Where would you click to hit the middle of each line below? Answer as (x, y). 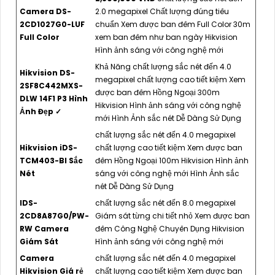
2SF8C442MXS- (51, 85)
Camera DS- (45, 11)
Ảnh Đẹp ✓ (41, 111)
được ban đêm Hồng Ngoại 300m (157, 92)
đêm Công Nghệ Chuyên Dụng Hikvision (170, 228)
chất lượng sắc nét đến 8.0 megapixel (165, 203)
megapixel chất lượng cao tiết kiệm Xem (170, 79)
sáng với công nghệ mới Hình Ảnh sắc (167, 173)
